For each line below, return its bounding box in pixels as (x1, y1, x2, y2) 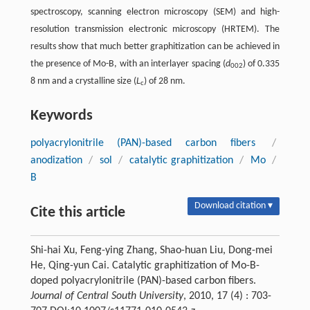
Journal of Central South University (30, 290, 183, 302)
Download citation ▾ (194, 200, 273, 211)
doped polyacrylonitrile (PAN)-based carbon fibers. (30, 275, 256, 286)
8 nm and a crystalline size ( (30, 75, 136, 86)
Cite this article (30, 204, 125, 221)
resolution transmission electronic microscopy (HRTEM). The (30, 24, 280, 35)
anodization (30, 154, 82, 166)
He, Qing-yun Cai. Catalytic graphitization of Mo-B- (30, 259, 259, 271)
